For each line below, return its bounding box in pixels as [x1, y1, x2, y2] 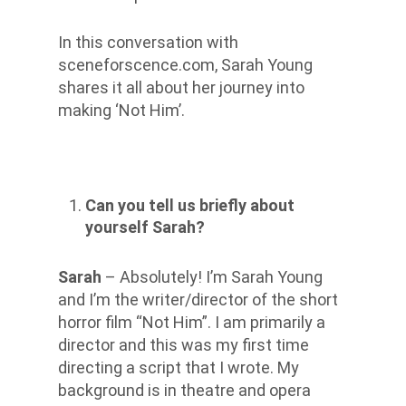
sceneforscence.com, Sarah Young [58, 55, 313, 74]
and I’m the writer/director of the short [58, 290, 338, 309]
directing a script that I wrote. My [58, 358, 299, 377]
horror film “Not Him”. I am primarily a [58, 313, 325, 332]
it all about [112, 78, 188, 97]
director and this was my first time [58, 335, 309, 354]
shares [58, 78, 112, 97]
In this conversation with [58, 33, 238, 52]
